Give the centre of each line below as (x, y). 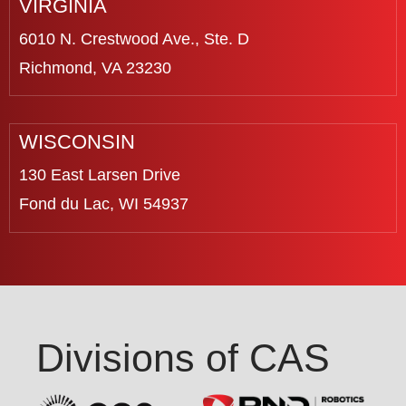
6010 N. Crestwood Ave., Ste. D (134, 39)
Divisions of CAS (183, 358)
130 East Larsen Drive (100, 175)
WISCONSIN (77, 142)
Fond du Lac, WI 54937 (104, 204)
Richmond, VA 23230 (95, 68)
